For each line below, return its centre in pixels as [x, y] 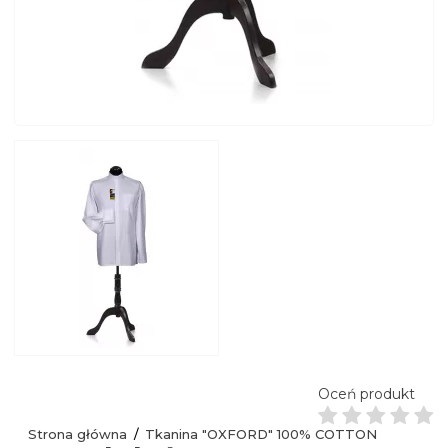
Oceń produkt [366, 393]
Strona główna [77, 433]
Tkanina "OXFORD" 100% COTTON [261, 433]
